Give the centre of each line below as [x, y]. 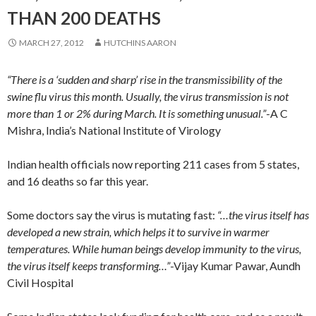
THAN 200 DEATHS [84, 18]
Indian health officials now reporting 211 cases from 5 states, [153, 164]
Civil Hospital [40, 282]
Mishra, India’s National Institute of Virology [114, 130]
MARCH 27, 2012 [51, 43]
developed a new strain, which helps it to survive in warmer [138, 232]
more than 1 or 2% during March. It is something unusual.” [136, 113]
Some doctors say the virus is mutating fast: [112, 215]
